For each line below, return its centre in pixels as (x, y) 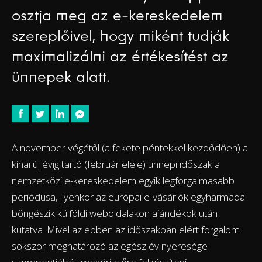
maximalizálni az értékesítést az (120, 56)
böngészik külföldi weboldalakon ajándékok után (115, 213)
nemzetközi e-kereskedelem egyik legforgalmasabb (123, 181)
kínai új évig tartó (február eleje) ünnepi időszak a (116, 164)
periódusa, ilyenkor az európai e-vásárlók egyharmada (128, 197)
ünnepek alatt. (61, 77)
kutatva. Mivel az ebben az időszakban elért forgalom (126, 230)
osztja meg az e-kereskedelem (117, 15)
